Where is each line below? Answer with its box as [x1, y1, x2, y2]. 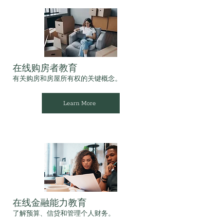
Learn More [63, 99, 96, 107]
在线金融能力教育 [12, 198, 87, 209]
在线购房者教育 [12, 63, 77, 74]
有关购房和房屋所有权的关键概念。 [12, 75, 122, 83]
